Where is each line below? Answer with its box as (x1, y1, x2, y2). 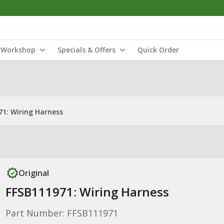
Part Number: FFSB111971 (5, 207, 118, 219)
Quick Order (137, 45, 179, 54)
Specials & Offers (57, 45, 115, 54)
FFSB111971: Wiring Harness (5, 183, 169, 200)
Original (18, 167, 49, 178)
